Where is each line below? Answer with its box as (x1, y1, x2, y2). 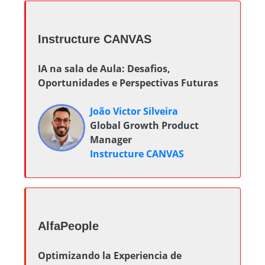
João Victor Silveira (90, 105, 178, 118)
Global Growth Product (90, 119, 199, 132)
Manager (90, 133, 132, 146)
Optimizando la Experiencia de (38, 249, 182, 262)
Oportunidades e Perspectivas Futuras (38, 76, 218, 89)
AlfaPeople (38, 219, 99, 232)
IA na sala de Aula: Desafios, (38, 62, 170, 75)
